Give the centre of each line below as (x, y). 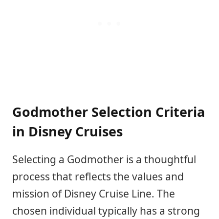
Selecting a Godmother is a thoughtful (104, 160)
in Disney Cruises (67, 131)
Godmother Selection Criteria (109, 111)
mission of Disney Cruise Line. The (94, 194)
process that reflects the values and (98, 177)
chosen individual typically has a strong (106, 211)
